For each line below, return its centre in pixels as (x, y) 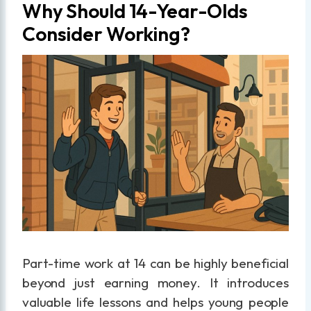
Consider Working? (106, 33)
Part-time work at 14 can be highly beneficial (155, 263)
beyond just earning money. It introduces (155, 282)
